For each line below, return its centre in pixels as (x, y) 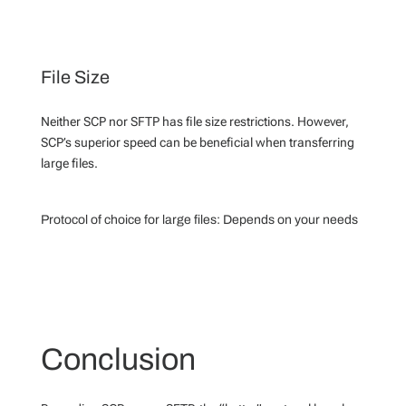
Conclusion (118, 359)
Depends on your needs (289, 220)
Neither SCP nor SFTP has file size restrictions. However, (194, 121)
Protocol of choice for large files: (130, 220)
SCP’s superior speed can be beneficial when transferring (197, 142)
